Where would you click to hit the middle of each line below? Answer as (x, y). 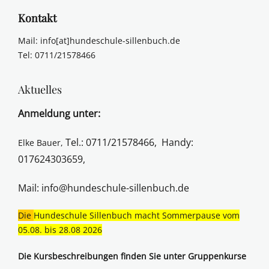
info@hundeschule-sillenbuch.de (115, 188)
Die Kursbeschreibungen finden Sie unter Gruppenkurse (132, 256)
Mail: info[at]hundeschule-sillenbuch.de (99, 41)
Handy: (177, 143)
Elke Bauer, (42, 143)
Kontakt (37, 18)
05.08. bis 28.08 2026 (60, 230)
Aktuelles (40, 90)
